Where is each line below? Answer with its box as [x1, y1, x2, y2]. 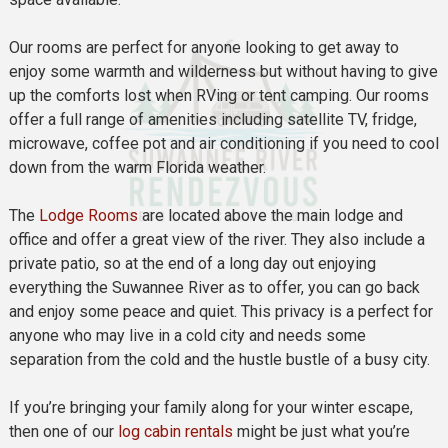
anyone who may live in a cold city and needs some [8, 325, 366, 345]
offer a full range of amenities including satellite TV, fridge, [8, 109, 417, 129]
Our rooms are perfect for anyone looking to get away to [8, 37, 399, 57]
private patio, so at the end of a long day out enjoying [8, 253, 376, 273]
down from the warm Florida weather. [8, 157, 266, 177]
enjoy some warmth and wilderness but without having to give [8, 61, 438, 81]
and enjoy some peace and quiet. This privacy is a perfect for [8, 301, 433, 321]
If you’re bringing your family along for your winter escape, [8, 397, 413, 417]
